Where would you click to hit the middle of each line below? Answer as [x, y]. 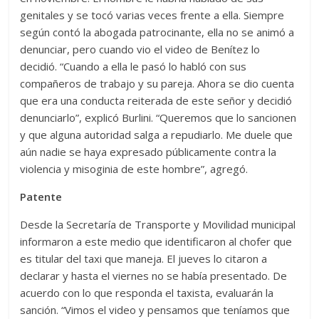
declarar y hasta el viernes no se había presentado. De [154, 275]
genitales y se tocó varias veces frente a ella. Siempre [152, 15]
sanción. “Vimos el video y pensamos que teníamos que [155, 309]
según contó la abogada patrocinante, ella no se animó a [157, 32]
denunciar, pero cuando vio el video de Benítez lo [140, 49]
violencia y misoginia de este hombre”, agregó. [134, 168]
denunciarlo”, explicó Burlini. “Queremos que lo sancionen [158, 117]
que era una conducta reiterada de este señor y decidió [156, 100]
